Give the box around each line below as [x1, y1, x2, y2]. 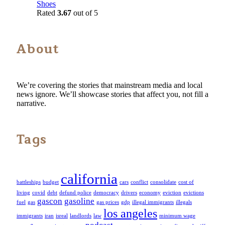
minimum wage [159, 213, 195, 219]
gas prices [96, 199, 119, 205]
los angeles [103, 206, 157, 220]
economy [139, 190, 161, 196]
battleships [17, 179, 41, 185]
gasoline [64, 196, 94, 206]
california [61, 171, 118, 187]
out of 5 [71, 9, 98, 18]
